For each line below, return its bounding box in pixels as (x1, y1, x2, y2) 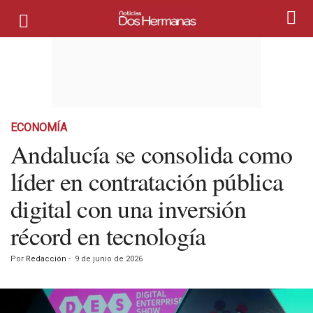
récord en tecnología (10, 219, 206, 252)
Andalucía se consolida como (10, 137, 293, 170)
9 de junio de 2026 (75, 254, 143, 263)
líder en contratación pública (10, 164, 284, 198)
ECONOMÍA (10, 121, 67, 134)
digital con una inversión (10, 191, 246, 225)
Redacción (26, 254, 66, 263)
